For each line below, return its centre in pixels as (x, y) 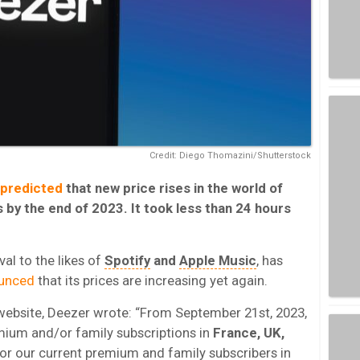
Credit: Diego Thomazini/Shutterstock (230, 155)
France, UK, (249, 332)
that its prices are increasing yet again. (151, 280)
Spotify (127, 260)
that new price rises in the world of (173, 188)
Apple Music (218, 260)
